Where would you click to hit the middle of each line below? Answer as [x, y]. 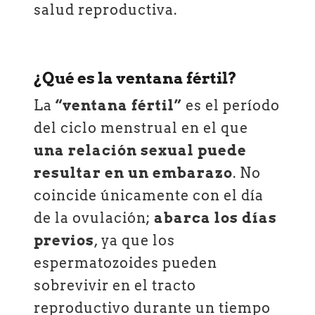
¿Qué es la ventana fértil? [136, 78]
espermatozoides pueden [126, 263]
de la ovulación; [94, 218]
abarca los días [216, 218]
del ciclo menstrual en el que [141, 128]
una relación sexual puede [141, 151]
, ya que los [135, 241]
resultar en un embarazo [134, 173]
